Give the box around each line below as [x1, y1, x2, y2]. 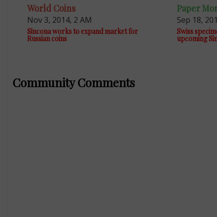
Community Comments [12, 74, 135, 90]
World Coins [27, 2, 76, 14]
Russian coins [27, 33, 67, 43]
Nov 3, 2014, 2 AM [27, 14, 92, 25]
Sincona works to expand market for [27, 26, 138, 36]
